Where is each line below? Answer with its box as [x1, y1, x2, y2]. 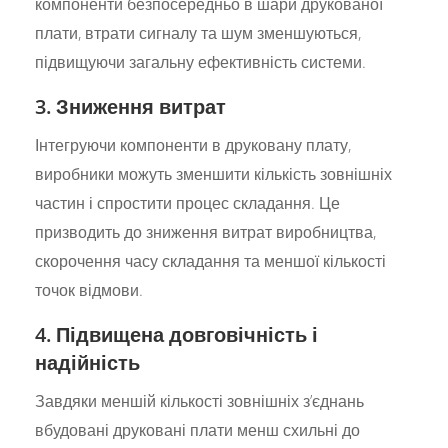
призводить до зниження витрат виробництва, [35, 220, 377, 243]
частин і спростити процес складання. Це [35, 191, 341, 214]
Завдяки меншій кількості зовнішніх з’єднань [35, 389, 365, 412]
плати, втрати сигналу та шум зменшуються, [35, 21, 362, 44]
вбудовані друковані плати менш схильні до [35, 418, 361, 441]
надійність [35, 348, 141, 376]
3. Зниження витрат [35, 92, 227, 120]
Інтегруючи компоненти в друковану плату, [35, 133, 352, 156]
